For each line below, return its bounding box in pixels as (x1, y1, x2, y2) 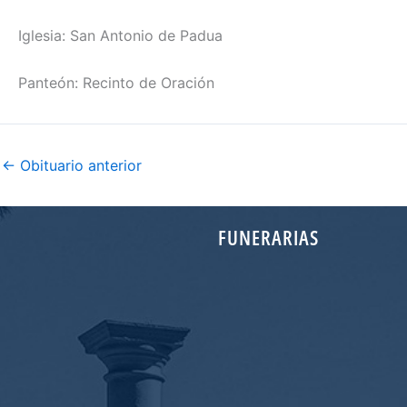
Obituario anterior (15, 155, 142, 174)
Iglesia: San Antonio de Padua (18, 26, 223, 45)
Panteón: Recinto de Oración (18, 73, 214, 92)
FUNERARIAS (218, 223, 320, 251)
